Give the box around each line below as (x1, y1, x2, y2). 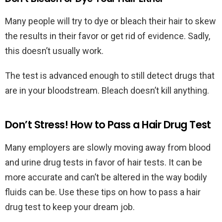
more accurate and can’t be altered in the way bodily (5, 172, 207, 183)
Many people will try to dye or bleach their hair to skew (5, 16, 216, 27)
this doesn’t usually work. (5, 46, 104, 56)
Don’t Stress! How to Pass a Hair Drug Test (5, 117, 214, 132)
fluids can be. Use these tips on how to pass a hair (5, 187, 201, 198)
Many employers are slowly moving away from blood (5, 142, 211, 153)
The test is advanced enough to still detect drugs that (5, 70, 215, 81)
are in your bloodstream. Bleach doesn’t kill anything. (5, 85, 211, 96)
